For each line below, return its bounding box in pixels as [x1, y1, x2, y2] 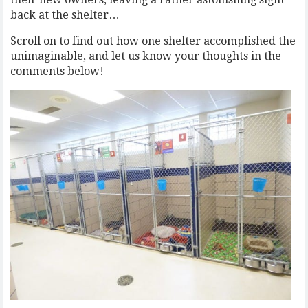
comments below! [10, 65, 104, 78]
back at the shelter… [10, 8, 120, 21]
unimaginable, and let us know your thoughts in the [10, 49, 282, 63]
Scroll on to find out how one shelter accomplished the [10, 34, 296, 47]
